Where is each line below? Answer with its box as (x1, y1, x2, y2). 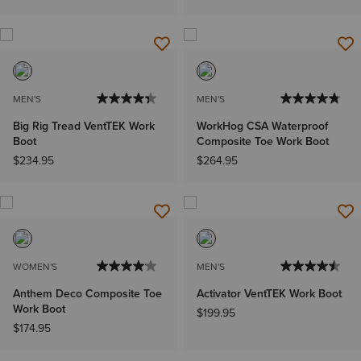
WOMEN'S (13, 259, 57, 275)
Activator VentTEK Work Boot (197, 285, 342, 303)
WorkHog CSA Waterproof (197, 118, 328, 135)
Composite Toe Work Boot (197, 133, 329, 151)
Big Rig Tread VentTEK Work (13, 118, 155, 135)
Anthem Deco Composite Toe (13, 285, 162, 303)
